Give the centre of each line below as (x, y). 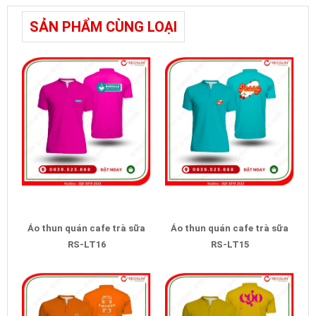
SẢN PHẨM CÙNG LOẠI (103, 26)
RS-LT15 (230, 244)
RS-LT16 (86, 244)
